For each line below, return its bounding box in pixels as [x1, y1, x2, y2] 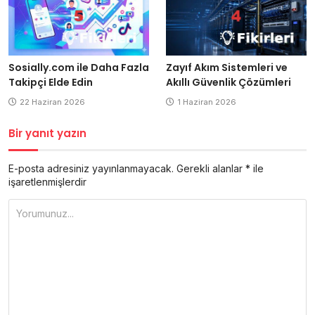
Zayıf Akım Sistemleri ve [166, 60, 288, 75]
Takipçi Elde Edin [8, 75, 93, 89]
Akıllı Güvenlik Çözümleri [166, 75, 291, 89]
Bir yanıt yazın [8, 125, 86, 141]
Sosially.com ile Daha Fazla [8, 60, 149, 75]
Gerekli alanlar [176, 162, 245, 174]
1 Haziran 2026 [177, 96, 236, 107]
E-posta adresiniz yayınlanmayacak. [8, 162, 174, 174]
